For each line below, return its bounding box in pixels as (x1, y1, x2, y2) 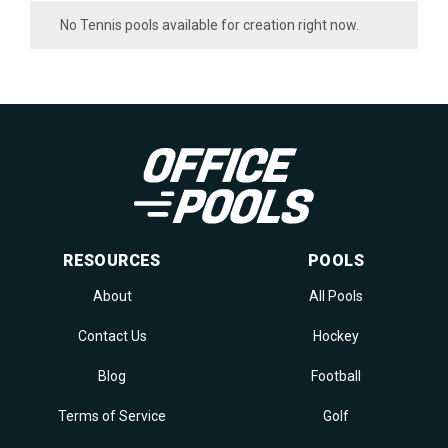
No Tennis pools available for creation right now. (60, 17, 359, 33)
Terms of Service (58, 408, 166, 425)
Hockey (313, 328, 359, 345)
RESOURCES (63, 251, 161, 271)
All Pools (309, 288, 363, 305)
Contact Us (77, 328, 147, 345)
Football (311, 368, 361, 385)
